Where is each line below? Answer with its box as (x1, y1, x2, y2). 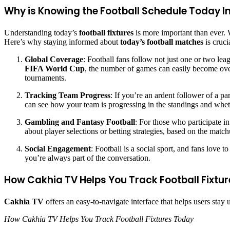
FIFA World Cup (25, 64, 85, 73)
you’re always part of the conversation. (25, 154, 150, 163)
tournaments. (25, 73, 66, 83)
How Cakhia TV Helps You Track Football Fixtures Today (4, 214, 194, 223)
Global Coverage (25, 55, 83, 64)
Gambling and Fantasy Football (25, 118, 135, 127)
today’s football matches (120, 37, 203, 47)
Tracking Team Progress (25, 91, 110, 100)
